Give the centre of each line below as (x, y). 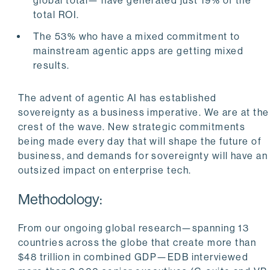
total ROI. (56, 15)
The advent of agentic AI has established (118, 98)
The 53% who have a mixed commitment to (137, 37)
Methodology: (60, 199)
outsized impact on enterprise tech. (105, 171)
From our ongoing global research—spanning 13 (134, 228)
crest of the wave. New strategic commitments (132, 127)
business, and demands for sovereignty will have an (143, 156)
